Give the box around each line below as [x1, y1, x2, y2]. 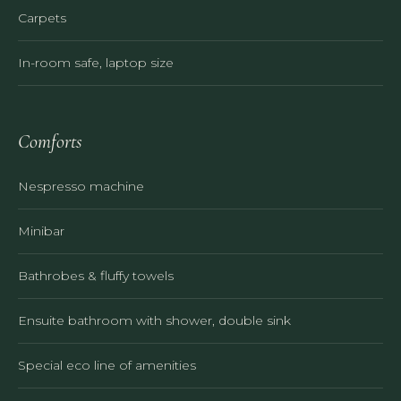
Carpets [18, 9, 66, 26]
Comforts [18, 129, 82, 153]
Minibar [18, 222, 64, 239]
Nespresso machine [18, 177, 144, 194]
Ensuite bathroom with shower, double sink [18, 311, 291, 328]
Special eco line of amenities [18, 356, 196, 373]
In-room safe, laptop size [18, 54, 174, 71]
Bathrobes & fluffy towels [18, 267, 174, 284]
